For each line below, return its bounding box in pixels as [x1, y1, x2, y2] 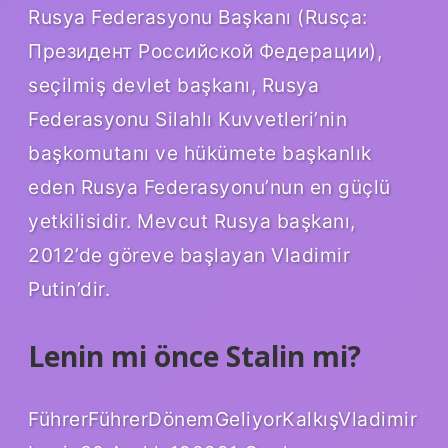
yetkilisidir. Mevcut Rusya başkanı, [28, 208, 356, 233]
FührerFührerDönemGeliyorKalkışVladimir [28, 407, 417, 432]
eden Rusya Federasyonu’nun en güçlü [28, 174, 391, 199]
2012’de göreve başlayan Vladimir [28, 242, 350, 267]
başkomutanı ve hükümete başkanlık [28, 140, 372, 165]
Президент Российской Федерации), [28, 38, 382, 63]
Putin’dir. [28, 276, 110, 301]
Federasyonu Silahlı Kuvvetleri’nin [28, 106, 347, 131]
